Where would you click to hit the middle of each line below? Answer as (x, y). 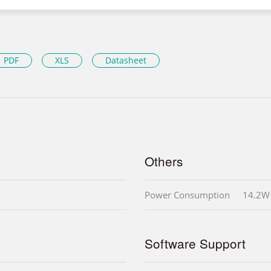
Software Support (195, 243)
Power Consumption (187, 195)
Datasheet (126, 60)
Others (164, 161)
